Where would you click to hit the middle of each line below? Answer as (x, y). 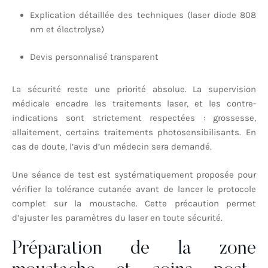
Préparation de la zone (134, 249)
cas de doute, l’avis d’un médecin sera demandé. (112, 147)
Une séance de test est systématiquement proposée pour (134, 174)
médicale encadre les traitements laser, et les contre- (134, 104)
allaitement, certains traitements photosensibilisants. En (134, 133)
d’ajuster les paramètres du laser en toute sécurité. (117, 217)
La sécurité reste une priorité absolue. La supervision (134, 89)
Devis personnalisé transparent (94, 57)
